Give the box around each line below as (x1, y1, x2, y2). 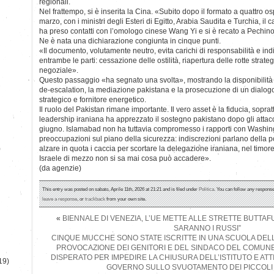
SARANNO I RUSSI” (174, 223, 241, 232)
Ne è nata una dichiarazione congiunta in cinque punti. (39, 36, 221, 45)
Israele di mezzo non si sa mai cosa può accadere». (39, 154, 211, 163)
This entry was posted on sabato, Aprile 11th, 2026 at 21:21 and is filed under (42, 185, 199, 192)
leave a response (42, 195, 77, 202)
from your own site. (105, 195, 146, 202)
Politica (199, 185, 214, 192)
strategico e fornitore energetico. (39, 95, 146, 104)
